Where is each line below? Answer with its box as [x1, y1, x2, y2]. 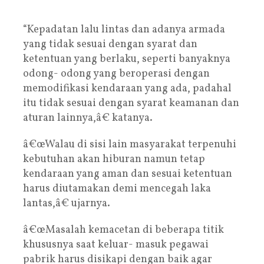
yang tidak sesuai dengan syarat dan [23, 37, 197, 52]
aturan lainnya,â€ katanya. [23, 110, 153, 126]
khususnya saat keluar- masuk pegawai [23, 237, 209, 252]
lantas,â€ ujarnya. [23, 196, 110, 211]
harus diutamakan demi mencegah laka [23, 181, 211, 196]
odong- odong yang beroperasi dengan [23, 66, 210, 81]
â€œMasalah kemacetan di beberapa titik [23, 222, 224, 237]
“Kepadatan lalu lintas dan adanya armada [23, 22, 225, 37]
